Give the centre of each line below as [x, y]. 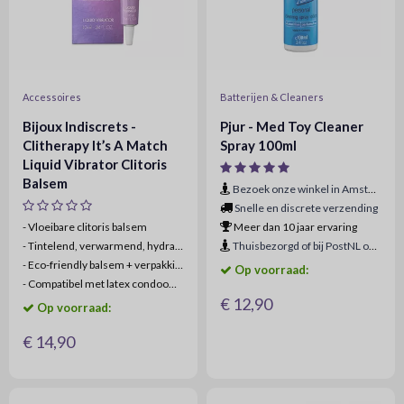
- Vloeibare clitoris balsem [85, 227]
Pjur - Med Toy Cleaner [292, 126]
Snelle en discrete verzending [306, 208]
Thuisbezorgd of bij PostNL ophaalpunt [301, 246]
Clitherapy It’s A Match [95, 145]
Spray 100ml [258, 145]
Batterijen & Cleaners [272, 97]
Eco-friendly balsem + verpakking [101, 265]
